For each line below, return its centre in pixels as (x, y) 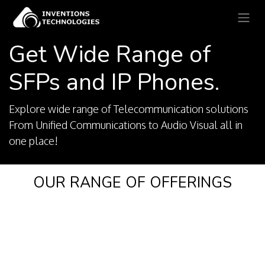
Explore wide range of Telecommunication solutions (130, 109)
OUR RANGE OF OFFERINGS (132, 183)
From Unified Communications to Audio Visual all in (126, 125)
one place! (33, 141)
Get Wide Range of (110, 55)
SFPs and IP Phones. (114, 83)
